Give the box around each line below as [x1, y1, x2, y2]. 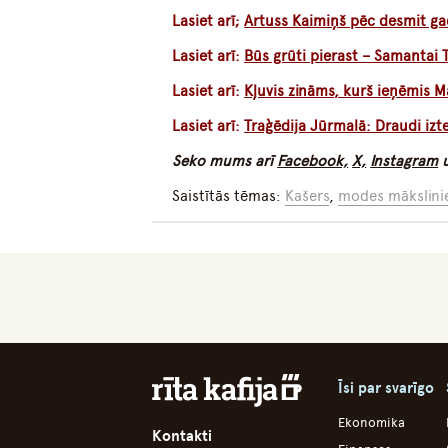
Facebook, [277, 152, 349, 171]
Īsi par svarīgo [338, 379, 434, 398]
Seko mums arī [172, 152, 278, 171]
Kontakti [152, 426, 212, 445]
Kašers [285, 187, 330, 206]
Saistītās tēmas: [172, 187, 286, 206]
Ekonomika [338, 415, 405, 431]
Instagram [370, 152, 439, 171]
